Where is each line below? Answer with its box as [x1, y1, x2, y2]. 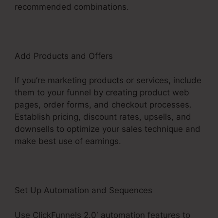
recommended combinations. [15, 1, 129, 12]
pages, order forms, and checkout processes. [15, 100, 192, 110]
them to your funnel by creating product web [15, 88, 189, 98]
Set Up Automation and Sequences [15, 185, 152, 196]
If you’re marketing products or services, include [15, 75, 201, 86]
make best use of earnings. [15, 136, 121, 146]
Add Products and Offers [15, 51, 113, 61]
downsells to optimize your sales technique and [15, 124, 200, 134]
